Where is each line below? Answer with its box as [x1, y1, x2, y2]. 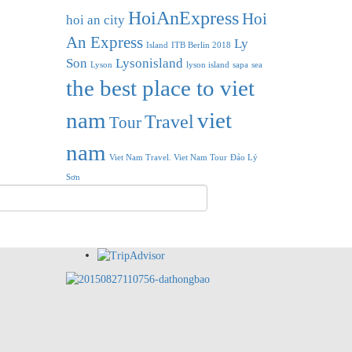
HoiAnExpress [127, 6, 239, 28]
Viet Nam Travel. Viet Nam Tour [108, 152, 227, 162]
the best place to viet [65, 75, 255, 101]
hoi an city [65, 12, 125, 27]
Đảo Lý [229, 152, 258, 162]
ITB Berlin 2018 [170, 40, 231, 49]
